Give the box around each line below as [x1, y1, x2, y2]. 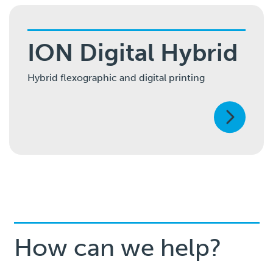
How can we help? [13, 233, 222, 263]
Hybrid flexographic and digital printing [27, 72, 205, 84]
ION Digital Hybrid [27, 38, 238, 68]
